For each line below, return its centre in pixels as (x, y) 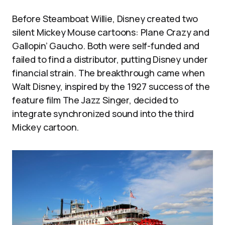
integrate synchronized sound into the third (103, 114)
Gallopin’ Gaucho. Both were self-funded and (106, 46)
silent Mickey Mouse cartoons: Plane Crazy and (111, 32)
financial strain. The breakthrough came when (109, 73)
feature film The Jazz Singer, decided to (95, 100)
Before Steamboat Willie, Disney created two (105, 19)
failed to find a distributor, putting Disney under (110, 60)
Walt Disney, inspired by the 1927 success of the (111, 87)
